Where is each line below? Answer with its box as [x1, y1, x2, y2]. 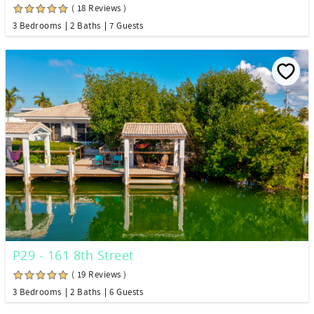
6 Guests [109, 286, 143, 298]
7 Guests [109, 20, 143, 32]
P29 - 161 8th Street [13, 246, 134, 264]
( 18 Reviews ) [71, 3, 127, 15]
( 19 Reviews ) [71, 268, 127, 280]
